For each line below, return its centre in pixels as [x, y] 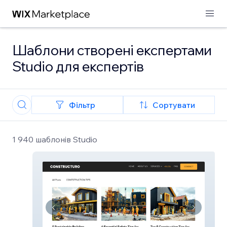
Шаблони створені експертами [112, 50]
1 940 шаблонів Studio [55, 139]
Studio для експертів [78, 66]
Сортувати [174, 105]
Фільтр [82, 105]
